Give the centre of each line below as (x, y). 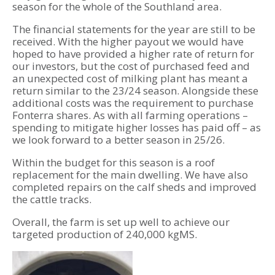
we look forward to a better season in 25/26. (118, 140)
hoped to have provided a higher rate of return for (133, 54)
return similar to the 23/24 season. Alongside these (135, 91)
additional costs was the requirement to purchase (133, 103)
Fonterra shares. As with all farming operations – (130, 115)
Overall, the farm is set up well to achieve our (121, 222)
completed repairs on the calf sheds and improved (134, 187)
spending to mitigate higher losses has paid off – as (137, 127)
